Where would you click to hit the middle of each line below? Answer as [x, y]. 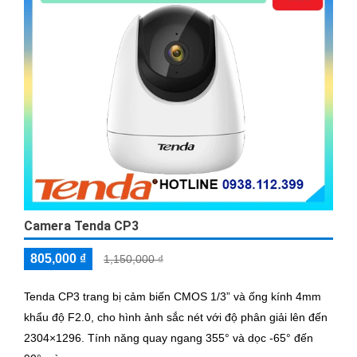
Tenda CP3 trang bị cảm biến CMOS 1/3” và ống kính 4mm [173, 297]
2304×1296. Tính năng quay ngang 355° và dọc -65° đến [56, 338]
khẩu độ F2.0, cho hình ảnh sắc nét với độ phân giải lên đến [176, 318]
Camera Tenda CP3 [81, 226]
